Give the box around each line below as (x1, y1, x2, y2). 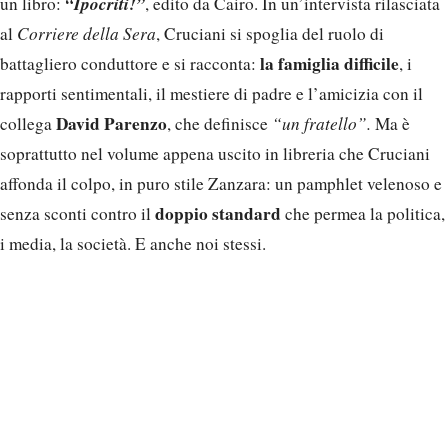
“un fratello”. (272, 111, 375, 135)
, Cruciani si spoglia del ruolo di (156, 21, 384, 45)
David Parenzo (56, 110, 167, 136)
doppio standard (155, 200, 281, 226)
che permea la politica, (281, 201, 445, 225)
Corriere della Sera (17, 21, 156, 45)
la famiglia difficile (260, 50, 399, 76)
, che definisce (167, 111, 272, 135)
